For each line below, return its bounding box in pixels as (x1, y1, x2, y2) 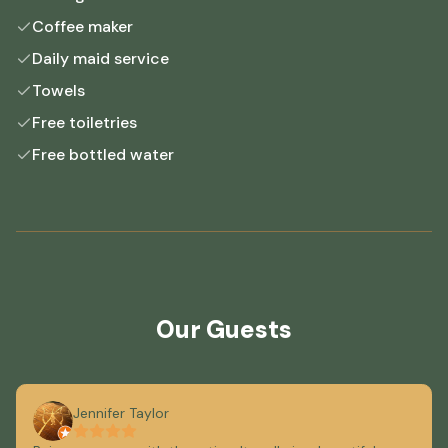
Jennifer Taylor (73, 404, 169, 423)
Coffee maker (32, 16, 133, 38)
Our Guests (156, 314, 292, 346)
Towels (32, 80, 85, 102)
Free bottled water (32, 144, 174, 166)
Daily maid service (32, 48, 169, 70)
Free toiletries (32, 112, 137, 134)
